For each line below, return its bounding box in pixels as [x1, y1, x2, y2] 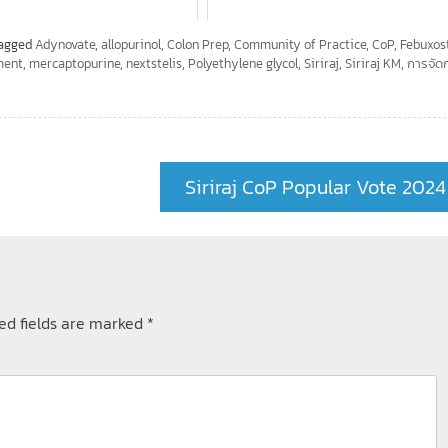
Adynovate [35, 34, 95, 54]
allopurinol [101, 34, 161, 54]
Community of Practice [234, 34, 366, 54]
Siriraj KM [345, 53, 401, 73]
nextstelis [126, 53, 182, 73]
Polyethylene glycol [188, 53, 298, 73]
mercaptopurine [29, 53, 120, 73]
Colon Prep [167, 34, 228, 54]
